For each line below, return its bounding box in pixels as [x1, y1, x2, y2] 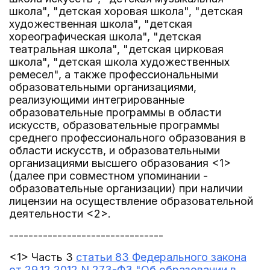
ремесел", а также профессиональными [9, 68, 218, 81]
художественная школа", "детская [9, 17, 192, 30]
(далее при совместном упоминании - [9, 169, 208, 182]
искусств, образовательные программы [9, 119, 219, 131]
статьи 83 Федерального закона [76, 251, 246, 263]
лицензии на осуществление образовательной [9, 195, 253, 207]
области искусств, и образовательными [9, 144, 220, 157]
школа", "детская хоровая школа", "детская [9, 5, 243, 17]
